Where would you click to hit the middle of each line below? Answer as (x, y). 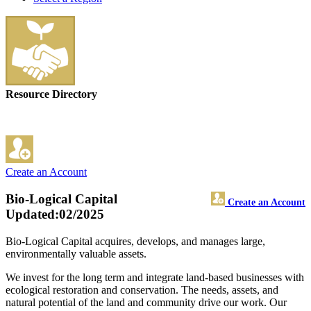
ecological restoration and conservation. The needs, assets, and (142, 289)
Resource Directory (51, 94)
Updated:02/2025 (55, 215)
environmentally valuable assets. (76, 253)
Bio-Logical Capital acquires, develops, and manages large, (135, 241)
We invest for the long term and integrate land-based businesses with (155, 277)
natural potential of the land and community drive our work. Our (146, 302)
